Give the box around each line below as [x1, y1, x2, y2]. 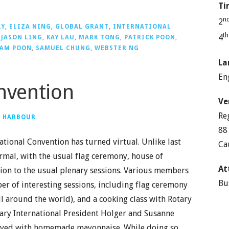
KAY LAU [47, 33, 75, 41]
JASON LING [1, 33, 42, 41]
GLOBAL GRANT [55, 22, 109, 30]
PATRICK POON [124, 33, 175, 41]
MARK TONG [79, 33, 120, 41]
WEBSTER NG [95, 44, 139, 52]
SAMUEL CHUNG [36, 44, 90, 52]
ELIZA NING [9, 22, 51, 30]
